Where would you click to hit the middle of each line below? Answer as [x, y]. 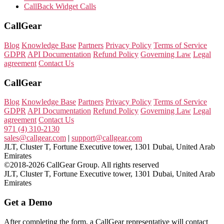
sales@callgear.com [35, 138]
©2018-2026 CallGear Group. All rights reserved [81, 165]
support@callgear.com [107, 138]
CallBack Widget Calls [60, 6]
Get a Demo [28, 202]
